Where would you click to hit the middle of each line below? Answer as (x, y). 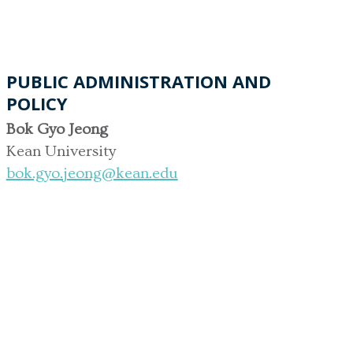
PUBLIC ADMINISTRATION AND (138, 81)
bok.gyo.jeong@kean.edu (92, 173)
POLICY (37, 103)
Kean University (61, 151)
